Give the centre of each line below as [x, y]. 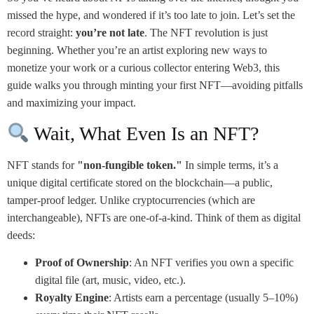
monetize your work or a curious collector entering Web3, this [143, 68]
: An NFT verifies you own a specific [211, 263]
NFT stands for [42, 165]
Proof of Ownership [82, 263]
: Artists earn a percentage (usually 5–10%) [203, 298]
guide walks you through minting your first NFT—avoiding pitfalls [155, 86]
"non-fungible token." [130, 165]
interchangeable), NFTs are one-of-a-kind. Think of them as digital [154, 217]
